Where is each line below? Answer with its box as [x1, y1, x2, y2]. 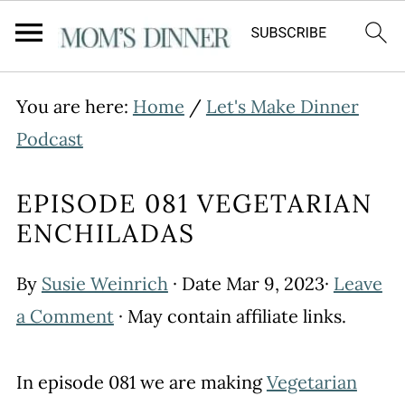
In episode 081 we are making [15, 371, 267, 393]
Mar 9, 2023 [225, 272, 325, 295]
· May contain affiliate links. [113, 305, 346, 327]
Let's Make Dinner [205, 95, 359, 118]
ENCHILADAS [15, 217, 195, 250]
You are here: [15, 95, 133, 118]
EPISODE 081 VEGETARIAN [15, 187, 372, 220]
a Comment [15, 305, 114, 327]
